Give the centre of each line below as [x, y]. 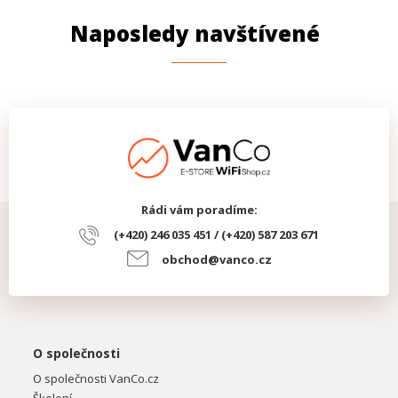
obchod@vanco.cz [216, 260]
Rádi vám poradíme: [199, 210]
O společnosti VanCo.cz [96, 379]
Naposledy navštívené [195, 33]
